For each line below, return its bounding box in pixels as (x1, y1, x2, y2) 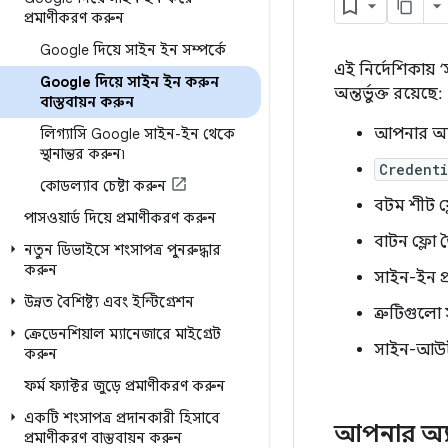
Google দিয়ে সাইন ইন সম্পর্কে (40, 41, 226, 59)
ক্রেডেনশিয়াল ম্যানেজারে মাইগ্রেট (24, 325, 221, 343)
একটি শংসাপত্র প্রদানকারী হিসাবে (24, 409, 220, 427)
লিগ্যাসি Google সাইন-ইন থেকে (40, 125, 235, 143)
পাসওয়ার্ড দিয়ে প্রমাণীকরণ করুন (24, 209, 216, 227)
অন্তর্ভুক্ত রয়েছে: (334, 84, 442, 104)
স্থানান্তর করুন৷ (40, 145, 125, 163)
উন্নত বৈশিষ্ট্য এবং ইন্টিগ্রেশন (24, 293, 194, 311)
